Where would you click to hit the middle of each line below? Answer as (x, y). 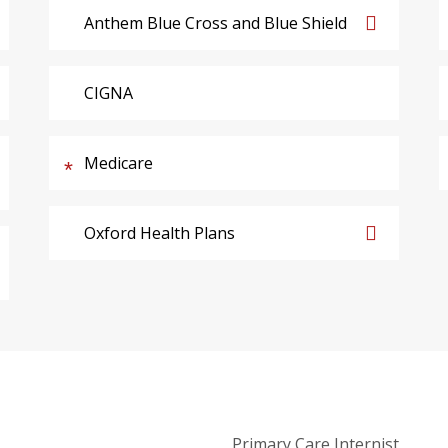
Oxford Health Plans (159, 232)
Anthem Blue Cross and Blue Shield (215, 22)
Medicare (118, 162)
